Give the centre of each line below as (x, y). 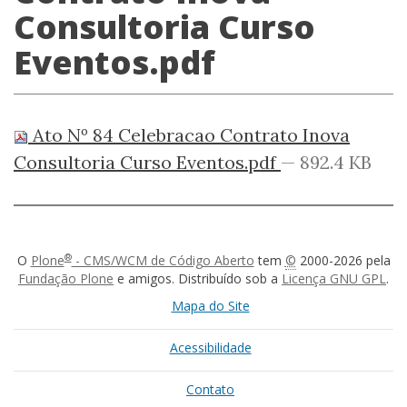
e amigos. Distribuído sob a (198, 278)
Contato (210, 389)
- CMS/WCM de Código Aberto (163, 260)
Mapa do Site (210, 306)
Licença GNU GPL (334, 278)
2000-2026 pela (343, 260)
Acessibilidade (210, 347)
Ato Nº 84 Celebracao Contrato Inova (189, 135)
